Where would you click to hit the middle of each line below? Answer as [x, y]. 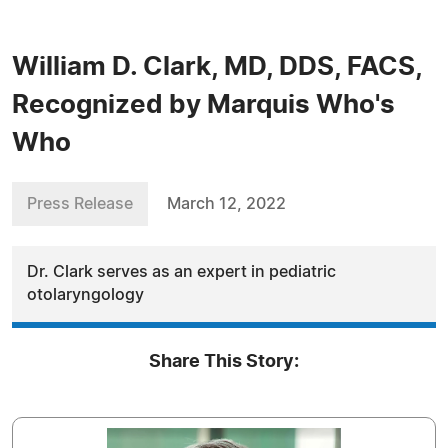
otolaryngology [85, 295]
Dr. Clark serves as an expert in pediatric [181, 272]
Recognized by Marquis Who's [203, 105]
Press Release [80, 204]
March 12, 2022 [226, 204]
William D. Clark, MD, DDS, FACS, [217, 67]
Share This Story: [224, 362]
